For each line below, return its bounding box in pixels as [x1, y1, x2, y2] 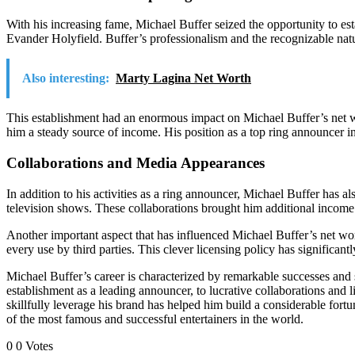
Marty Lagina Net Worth [116, 71, 251, 86]
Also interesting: [22, 71, 109, 86]
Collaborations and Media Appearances [6, 155, 265, 172]
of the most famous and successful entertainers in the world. [6, 311, 303, 326]
